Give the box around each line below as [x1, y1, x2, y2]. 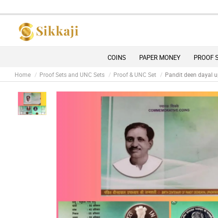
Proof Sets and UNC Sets [39, 71, 105, 79]
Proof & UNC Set [113, 71, 156, 79]
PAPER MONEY [139, 53, 181, 62]
